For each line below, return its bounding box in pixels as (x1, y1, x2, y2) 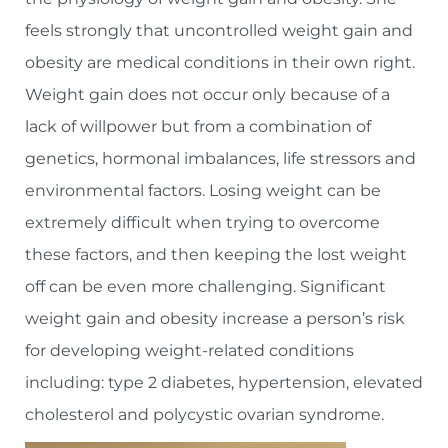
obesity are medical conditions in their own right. (25, 53, 415, 73)
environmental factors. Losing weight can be (25, 181, 381, 201)
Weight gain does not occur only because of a (25, 85, 390, 105)
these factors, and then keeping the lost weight (25, 245, 407, 265)
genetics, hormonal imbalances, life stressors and (25, 149, 416, 169)
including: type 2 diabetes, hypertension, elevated (25, 373, 423, 393)
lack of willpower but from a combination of (25, 117, 371, 137)
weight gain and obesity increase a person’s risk (25, 309, 405, 329)
